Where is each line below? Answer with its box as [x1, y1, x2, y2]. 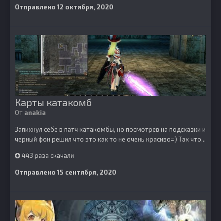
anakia [24, 109, 46, 116]
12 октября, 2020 [57, 3, 113, 11]
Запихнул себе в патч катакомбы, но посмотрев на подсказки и [15, 125, 206, 133]
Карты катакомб [15, 96, 92, 108]
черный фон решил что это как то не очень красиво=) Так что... [15, 135, 206, 143]
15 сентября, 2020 [57, 168, 116, 176]
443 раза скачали [20, 151, 74, 159]
